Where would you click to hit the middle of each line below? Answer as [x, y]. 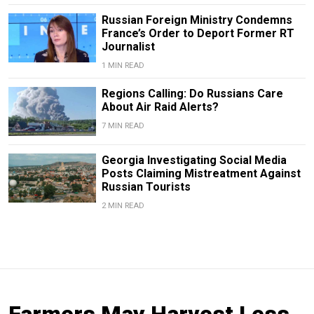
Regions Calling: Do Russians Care [192, 93]
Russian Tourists [146, 186]
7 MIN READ [123, 125]
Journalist [128, 46]
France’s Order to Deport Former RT [198, 33]
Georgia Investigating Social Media [194, 160]
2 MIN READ [123, 205]
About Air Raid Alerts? [160, 107]
